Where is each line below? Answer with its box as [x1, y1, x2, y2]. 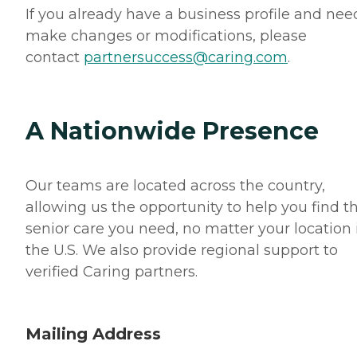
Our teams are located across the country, [25, 176, 325, 194]
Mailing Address [25, 324, 161, 343]
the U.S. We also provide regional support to [25, 241, 338, 259]
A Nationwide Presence [25, 116, 319, 146]
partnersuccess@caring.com [84, 48, 288, 66]
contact [25, 48, 84, 66]
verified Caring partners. [25, 262, 198, 280]
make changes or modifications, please [25, 26, 307, 45]
